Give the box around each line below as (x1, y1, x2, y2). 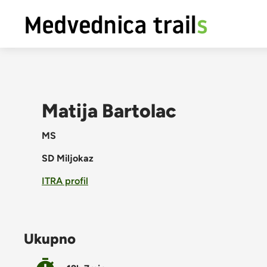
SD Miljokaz (42, 153, 94, 164)
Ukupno (24, 230, 76, 248)
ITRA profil (42, 175, 88, 187)
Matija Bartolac (42, 100, 176, 123)
